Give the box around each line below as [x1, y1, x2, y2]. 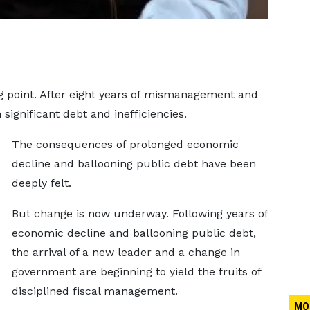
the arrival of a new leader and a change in [11, 246, 240, 259]
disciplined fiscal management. [11, 284, 178, 298]
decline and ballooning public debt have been [11, 157, 256, 170]
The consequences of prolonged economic [11, 138, 239, 151]
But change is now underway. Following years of [11, 207, 268, 220]
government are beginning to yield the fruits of [11, 265, 261, 278]
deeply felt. [11, 176, 71, 190]
